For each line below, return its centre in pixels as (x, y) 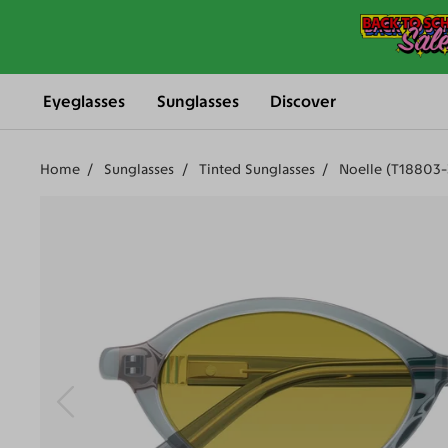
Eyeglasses (84, 101)
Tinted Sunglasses (256, 170)
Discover (303, 101)
